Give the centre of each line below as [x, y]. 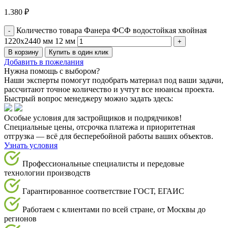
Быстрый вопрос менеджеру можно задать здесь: [89, 99]
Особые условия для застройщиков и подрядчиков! [93, 118]
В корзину [23, 52]
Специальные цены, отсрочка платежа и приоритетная [99, 127]
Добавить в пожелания [44, 62]
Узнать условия [31, 146]
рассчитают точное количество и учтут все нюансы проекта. [109, 90]
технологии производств [47, 173]
